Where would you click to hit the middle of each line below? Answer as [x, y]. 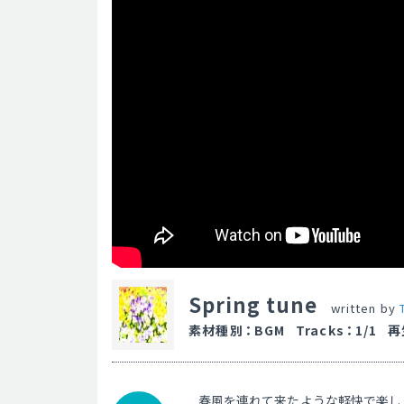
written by [365, 308]
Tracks [320, 330]
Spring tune [256, 304]
